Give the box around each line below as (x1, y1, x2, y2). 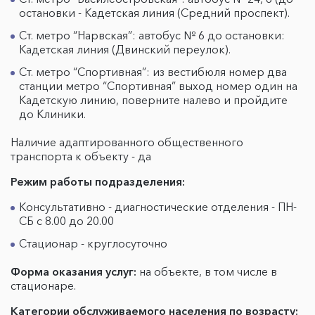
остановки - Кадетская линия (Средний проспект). (19, 6, 290, 20)
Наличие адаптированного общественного (11, 135, 243, 149)
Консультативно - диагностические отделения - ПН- (19, 200, 297, 214)
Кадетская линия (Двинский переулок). (19, 42, 231, 56)
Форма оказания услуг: (11, 264, 136, 278)
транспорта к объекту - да (11, 149, 151, 163)
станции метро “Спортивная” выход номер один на (19, 79, 297, 93)
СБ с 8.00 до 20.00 (19, 214, 114, 228)
